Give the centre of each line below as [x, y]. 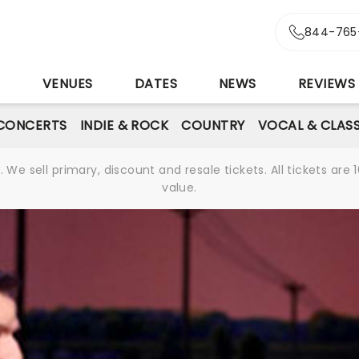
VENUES [67, 84]
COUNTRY [213, 125]
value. [179, 188]
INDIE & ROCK [124, 125]
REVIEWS [327, 84]
